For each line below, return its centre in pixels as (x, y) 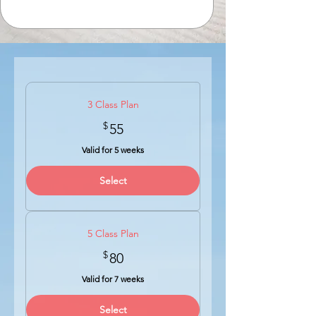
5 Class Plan (113, 233)
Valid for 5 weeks (113, 150)
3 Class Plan (113, 104)
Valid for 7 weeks (113, 279)
